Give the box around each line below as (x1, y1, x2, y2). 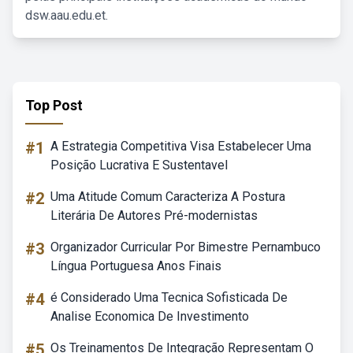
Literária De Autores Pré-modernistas (50, 208, 258, 223)
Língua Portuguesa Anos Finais (50, 258, 221, 273)
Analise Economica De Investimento (50, 309, 249, 324)
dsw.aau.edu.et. (25, 8, 108, 23)
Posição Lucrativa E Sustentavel (50, 158, 228, 173)
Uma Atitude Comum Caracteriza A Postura (50, 189, 285, 204)
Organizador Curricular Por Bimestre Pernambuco (50, 240, 321, 255)
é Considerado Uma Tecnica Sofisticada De (50, 290, 288, 305)
